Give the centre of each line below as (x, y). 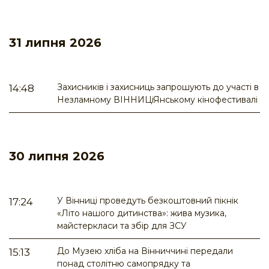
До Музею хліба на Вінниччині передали (145, 251)
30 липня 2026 (57, 156)
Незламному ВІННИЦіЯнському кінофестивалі (157, 100)
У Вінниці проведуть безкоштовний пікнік (148, 201)
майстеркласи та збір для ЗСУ (122, 226)
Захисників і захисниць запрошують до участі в (158, 87)
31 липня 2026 (55, 43)
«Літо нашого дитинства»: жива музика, (142, 213)
